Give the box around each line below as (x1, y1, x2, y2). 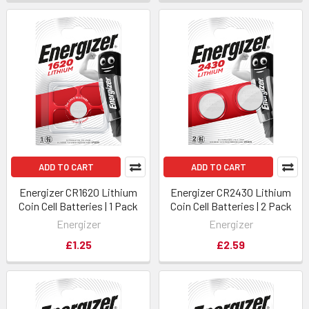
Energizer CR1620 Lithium (19, 186, 137, 199)
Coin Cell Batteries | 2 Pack (170, 199, 292, 212)
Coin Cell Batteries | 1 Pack (19, 199, 138, 212)
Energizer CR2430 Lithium (170, 186, 291, 199)
